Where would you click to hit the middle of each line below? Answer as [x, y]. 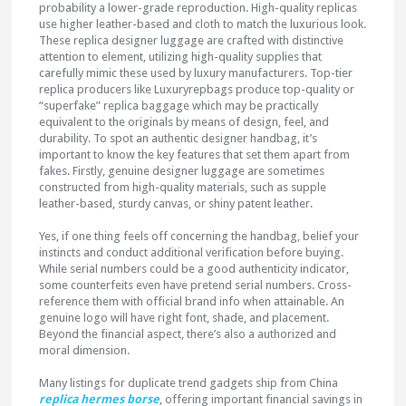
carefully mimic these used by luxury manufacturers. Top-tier [196, 73]
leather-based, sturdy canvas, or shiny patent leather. [176, 203]
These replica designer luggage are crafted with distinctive [192, 40]
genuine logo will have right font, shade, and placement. [184, 318]
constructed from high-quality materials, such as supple [183, 187]
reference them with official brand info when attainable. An [192, 301]
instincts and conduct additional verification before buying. [192, 252]
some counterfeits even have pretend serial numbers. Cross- [196, 285]
